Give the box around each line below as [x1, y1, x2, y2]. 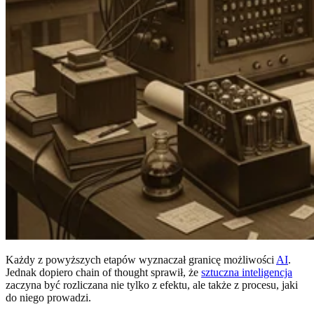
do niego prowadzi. [6, 291, 91, 303]
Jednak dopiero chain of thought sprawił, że [6, 266, 201, 278]
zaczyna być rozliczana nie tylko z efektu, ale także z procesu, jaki [6, 278, 298, 291]
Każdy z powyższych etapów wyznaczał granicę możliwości [6, 253, 276, 266]
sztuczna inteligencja [201, 266, 292, 278]
